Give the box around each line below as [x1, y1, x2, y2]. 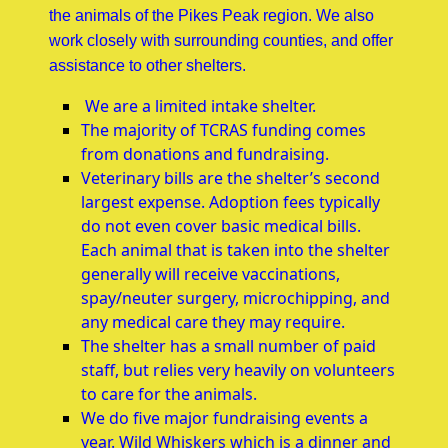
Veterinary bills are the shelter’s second [81, 167, 381, 189]
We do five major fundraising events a [81, 407, 369, 429]
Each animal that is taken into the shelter [81, 239, 391, 261]
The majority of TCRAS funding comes [81, 119, 367, 141]
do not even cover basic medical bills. [81, 215, 362, 237]
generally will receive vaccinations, [81, 263, 341, 285]
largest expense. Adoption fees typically [81, 191, 381, 213]
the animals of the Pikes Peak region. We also [49, 7, 375, 24]
